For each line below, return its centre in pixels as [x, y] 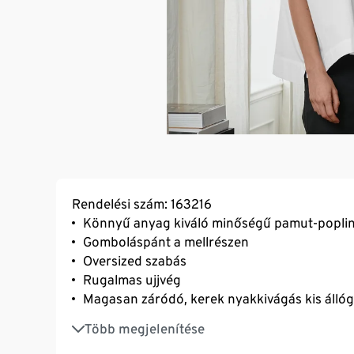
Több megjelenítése [145, 328]
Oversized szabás [135, 260]
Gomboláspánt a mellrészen [166, 241]
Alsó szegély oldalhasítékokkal [174, 320]
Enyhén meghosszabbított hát [173, 339]
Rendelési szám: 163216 [142, 203]
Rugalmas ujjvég [132, 279]
